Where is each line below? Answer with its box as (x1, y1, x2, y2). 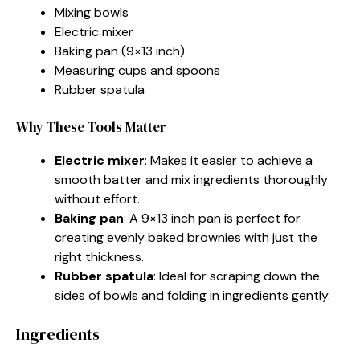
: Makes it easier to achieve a (145, 151, 313, 169)
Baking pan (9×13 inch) (55, 42, 185, 59)
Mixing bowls (55, 3, 129, 21)
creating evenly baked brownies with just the (55, 228, 317, 246)
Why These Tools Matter (16, 117, 166, 137)
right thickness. (55, 247, 144, 265)
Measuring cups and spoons (55, 61, 220, 79)
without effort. (55, 190, 140, 207)
